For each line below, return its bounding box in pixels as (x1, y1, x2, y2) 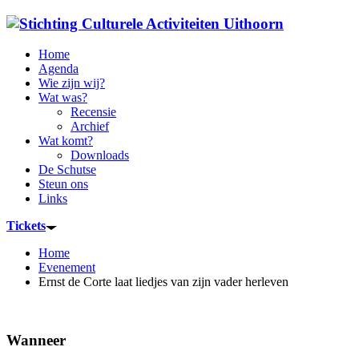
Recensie (71, 105, 116, 119)
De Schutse (38, 163, 96, 177)
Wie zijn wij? (38, 76, 105, 91)
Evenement (38, 260, 95, 275)
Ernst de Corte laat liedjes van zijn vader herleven (38, 275, 288, 289)
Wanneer (6, 332, 66, 349)
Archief (71, 119, 109, 134)
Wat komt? (38, 134, 93, 148)
